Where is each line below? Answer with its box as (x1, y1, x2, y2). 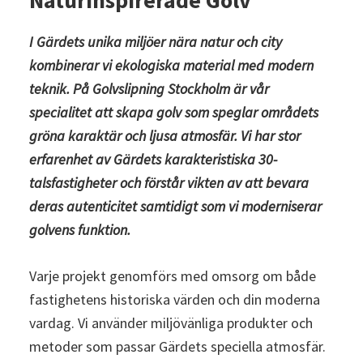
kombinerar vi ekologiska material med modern (28, 56, 314, 75)
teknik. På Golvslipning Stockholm (28, 79, 230, 99)
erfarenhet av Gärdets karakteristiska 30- (28, 150, 277, 169)
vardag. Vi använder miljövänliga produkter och (28, 314, 313, 333)
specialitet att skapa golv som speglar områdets (28, 103, 318, 122)
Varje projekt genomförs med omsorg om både (28, 267, 316, 286)
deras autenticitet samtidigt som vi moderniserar (28, 197, 322, 216)
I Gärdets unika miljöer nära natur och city (28, 32, 282, 52)
